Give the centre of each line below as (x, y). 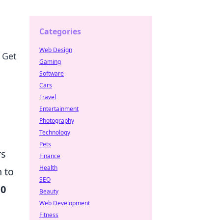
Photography (57, 121)
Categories (60, 31)
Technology (55, 132)
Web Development (65, 203)
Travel (48, 97)
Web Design (56, 50)
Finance (50, 156)
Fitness (49, 215)
